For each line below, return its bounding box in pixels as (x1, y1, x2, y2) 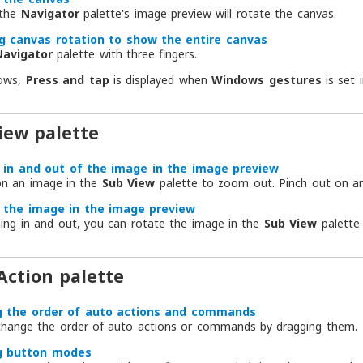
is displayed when (109, 72, 212, 88)
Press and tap (25, 72, 109, 88)
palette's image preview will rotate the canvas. (79, 6, 336, 22)
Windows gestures (211, 72, 322, 88)
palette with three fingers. (52, 46, 198, 62)
